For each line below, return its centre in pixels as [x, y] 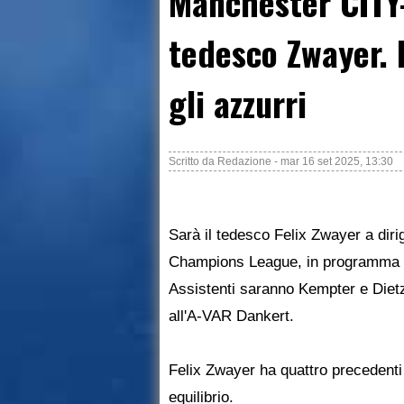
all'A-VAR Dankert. [231, 316]
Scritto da [193, 161]
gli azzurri [238, 103]
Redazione [244, 161]
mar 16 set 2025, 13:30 [337, 161]
